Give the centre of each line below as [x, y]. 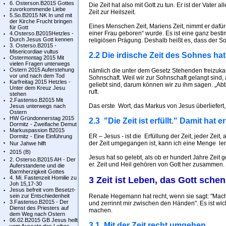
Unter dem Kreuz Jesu [37, 88]
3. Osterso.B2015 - [33, 45]
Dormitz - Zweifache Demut [43, 124]
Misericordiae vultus [34, 51]
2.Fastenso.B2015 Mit [36, 100]
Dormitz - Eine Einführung [41, 136]
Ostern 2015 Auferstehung [42, 70]
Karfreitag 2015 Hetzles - [40, 82]
